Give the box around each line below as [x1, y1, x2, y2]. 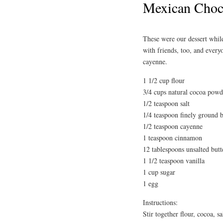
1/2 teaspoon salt [143, 98, 190, 108]
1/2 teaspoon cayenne [143, 121, 203, 131]
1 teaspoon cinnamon [143, 132, 202, 142]
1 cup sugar [143, 167, 175, 177]
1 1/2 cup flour [143, 75, 185, 85]
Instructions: [143, 197, 178, 207]
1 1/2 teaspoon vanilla [143, 155, 205, 165]
